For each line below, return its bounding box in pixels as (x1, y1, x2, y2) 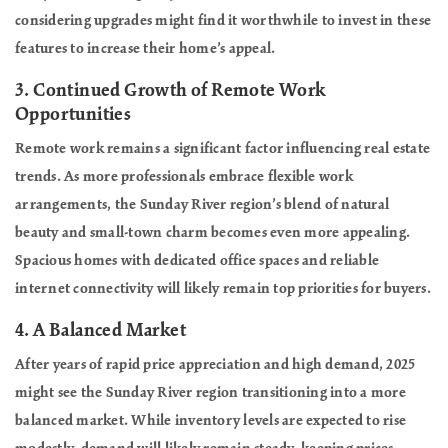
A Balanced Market (33, 320, 187, 341)
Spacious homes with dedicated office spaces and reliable (15, 252, 379, 269)
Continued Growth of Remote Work (33, 80, 326, 101)
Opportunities (15, 104, 132, 125)
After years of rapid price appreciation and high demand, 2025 (15, 356, 416, 373)
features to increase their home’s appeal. (15, 40, 276, 57)
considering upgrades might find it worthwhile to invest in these (15, 12, 431, 29)
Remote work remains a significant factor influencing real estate (15, 140, 430, 157)
